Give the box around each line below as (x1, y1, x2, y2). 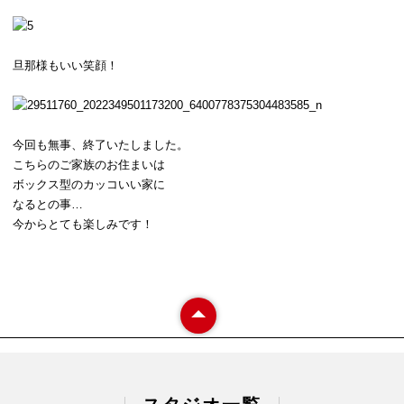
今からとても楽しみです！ (13, 217, 153, 232)
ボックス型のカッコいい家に (13, 178, 165, 192)
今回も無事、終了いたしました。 (13, 138, 188, 152)
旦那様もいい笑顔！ (13, 58, 118, 72)
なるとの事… (13, 197, 83, 212)
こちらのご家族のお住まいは (13, 158, 165, 172)
